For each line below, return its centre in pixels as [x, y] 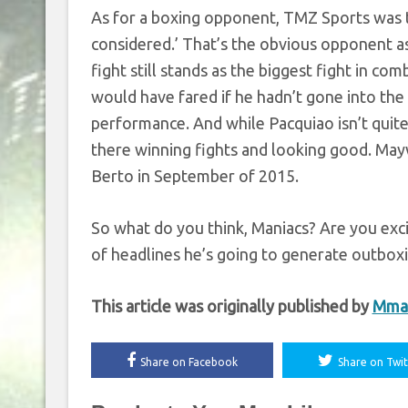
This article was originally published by [231, 306]
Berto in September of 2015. [194, 176]
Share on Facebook [189, 362]
